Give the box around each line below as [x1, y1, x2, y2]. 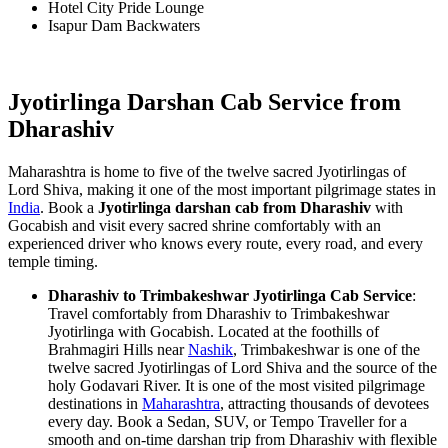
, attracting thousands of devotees [220, 395, 429, 413]
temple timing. [8, 253, 98, 271]
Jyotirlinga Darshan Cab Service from [8, 89, 401, 116]
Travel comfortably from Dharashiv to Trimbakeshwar [48, 305, 389, 323]
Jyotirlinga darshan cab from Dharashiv [98, 199, 371, 217]
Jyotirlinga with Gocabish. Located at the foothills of [48, 323, 379, 341]
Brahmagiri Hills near [48, 341, 188, 359]
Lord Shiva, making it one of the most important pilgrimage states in [8, 181, 436, 199]
